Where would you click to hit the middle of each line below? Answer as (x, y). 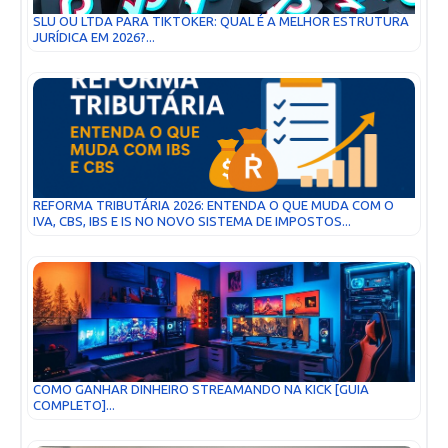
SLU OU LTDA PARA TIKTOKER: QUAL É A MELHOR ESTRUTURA (221, 21)
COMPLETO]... (74, 405)
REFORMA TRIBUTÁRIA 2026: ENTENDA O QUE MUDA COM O (213, 205)
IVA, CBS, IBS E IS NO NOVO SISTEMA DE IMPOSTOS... (192, 221)
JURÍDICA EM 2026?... (94, 37)
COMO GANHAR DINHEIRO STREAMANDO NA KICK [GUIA (201, 389)
